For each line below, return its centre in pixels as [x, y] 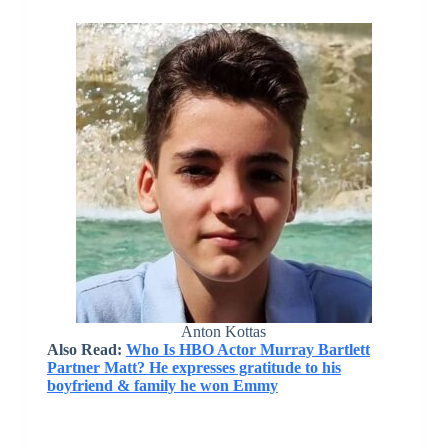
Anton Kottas [224, 332]
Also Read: [86, 350]
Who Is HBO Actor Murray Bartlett [247, 350]
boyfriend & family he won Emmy [162, 386]
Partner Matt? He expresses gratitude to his [193, 368]
